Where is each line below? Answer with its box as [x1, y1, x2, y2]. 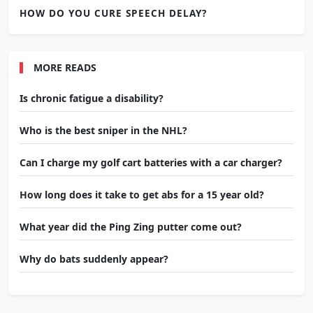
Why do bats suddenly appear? [20, 252, 168, 265]
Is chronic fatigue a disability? [20, 92, 163, 105]
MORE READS [34, 61, 96, 74]
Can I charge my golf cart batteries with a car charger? [20, 156, 282, 169]
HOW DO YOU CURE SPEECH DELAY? [20, 6, 207, 20]
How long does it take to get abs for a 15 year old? [20, 188, 264, 201]
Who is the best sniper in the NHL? [20, 124, 187, 137]
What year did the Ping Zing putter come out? [20, 220, 242, 233]
